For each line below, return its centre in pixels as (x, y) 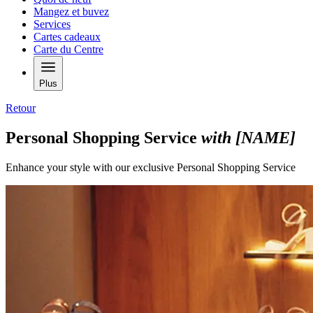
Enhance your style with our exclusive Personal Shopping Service (151, 167)
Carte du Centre (68, 49)
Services (52, 24)
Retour (21, 108)
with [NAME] (248, 137)
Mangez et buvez (71, 11)
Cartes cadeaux (67, 36)
